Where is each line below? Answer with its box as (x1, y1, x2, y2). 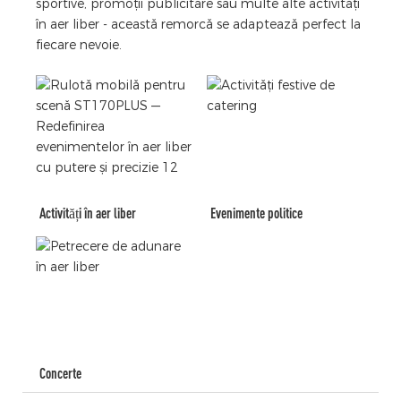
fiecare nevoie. (36, 36, 122, 53)
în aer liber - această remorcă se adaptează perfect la (36, 15, 361, 32)
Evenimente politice (210, 205, 303, 222)
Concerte (39, 365, 82, 382)
